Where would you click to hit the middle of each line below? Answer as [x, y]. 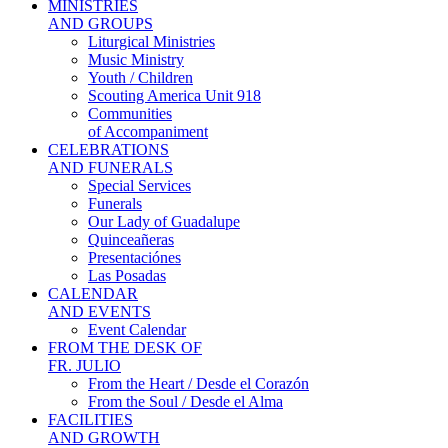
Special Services [139, 185]
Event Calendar [137, 329]
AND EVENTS [99, 311]
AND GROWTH [104, 437]
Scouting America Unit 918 [174, 95]
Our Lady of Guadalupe [164, 221]
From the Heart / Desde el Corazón [198, 383]
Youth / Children [140, 77]
